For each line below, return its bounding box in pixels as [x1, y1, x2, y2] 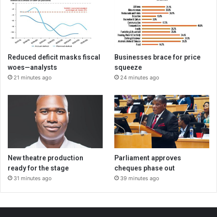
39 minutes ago [120, 175, 160, 182]
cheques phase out [114, 164, 175, 172]
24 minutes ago [120, 74, 160, 81]
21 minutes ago [14, 74, 52, 81]
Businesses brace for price [114, 53, 201, 61]
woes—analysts [8, 63, 57, 71]
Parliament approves [114, 154, 182, 162]
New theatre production [8, 154, 83, 162]
